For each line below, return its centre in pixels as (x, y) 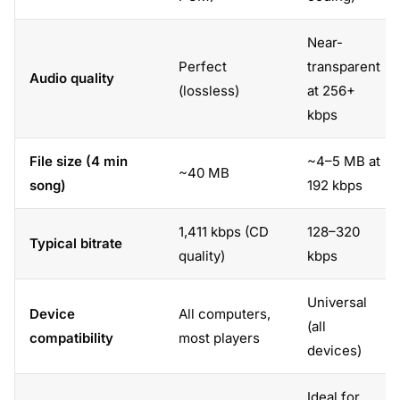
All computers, (225, 313)
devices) (334, 350)
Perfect (203, 66)
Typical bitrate (76, 243)
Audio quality (72, 78)
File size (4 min (79, 161)
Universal (337, 302)
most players (219, 337)
